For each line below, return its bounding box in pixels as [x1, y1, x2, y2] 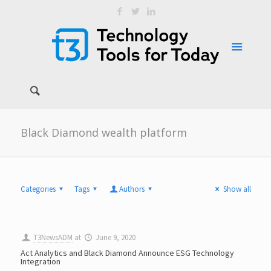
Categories [20, 184, 56, 194]
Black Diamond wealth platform [20, 125, 187, 140]
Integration [20, 256, 60, 267]
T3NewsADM [33, 232, 73, 243]
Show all [223, 184, 251, 194]
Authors [119, 184, 145, 194]
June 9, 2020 [95, 232, 135, 243]
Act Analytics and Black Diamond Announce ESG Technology [20, 247, 234, 258]
